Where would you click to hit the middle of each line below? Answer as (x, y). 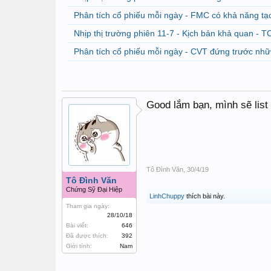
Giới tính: (79, 246)
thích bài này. (205, 196)
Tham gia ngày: (88, 206)
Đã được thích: (87, 236)
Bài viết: (77, 225)
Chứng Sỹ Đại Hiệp (94, 189)
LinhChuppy (167, 196)
